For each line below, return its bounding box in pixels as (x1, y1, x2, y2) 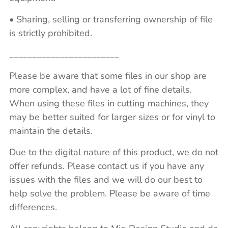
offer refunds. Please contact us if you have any (9, 159, 204, 172)
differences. (9, 201, 57, 213)
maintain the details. (9, 124, 93, 137)
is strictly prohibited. (9, 26, 92, 39)
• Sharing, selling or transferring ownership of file (9, 13, 213, 25)
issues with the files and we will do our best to (9, 173, 203, 186)
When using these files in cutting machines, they (9, 97, 209, 109)
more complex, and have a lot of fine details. (9, 83, 192, 96)
